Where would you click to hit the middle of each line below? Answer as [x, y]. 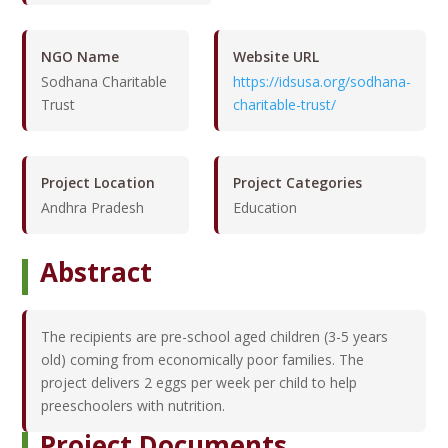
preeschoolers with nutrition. [133, 406]
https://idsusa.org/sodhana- [321, 82]
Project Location [98, 183]
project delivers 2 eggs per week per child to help [199, 383]
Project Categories [297, 183]
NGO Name [80, 57]
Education [264, 208]
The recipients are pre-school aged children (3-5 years [215, 337]
